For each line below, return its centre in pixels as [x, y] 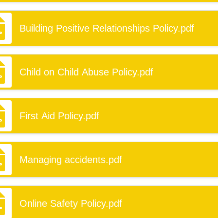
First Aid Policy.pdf [59, 116]
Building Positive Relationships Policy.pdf [107, 28]
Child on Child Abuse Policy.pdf [86, 72]
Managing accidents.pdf [71, 160]
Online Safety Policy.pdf [71, 203]
